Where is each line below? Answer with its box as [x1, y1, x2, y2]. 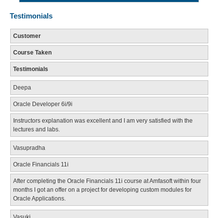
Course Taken [13, 49, 52, 56]
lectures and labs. [13, 126, 60, 133]
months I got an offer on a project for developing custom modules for [13, 186, 192, 193]
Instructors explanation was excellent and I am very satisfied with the [13, 117, 193, 124]
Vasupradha [13, 144, 45, 151]
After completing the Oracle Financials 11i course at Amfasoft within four [13, 177, 201, 184]
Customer [13, 32, 41, 39]
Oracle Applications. [13, 195, 66, 202]
